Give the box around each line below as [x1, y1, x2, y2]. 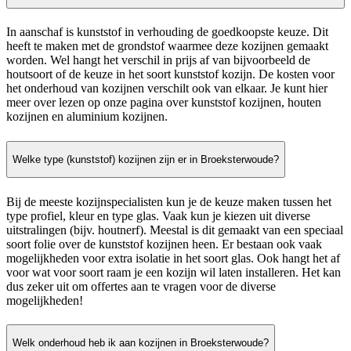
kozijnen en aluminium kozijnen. [6, 110, 168, 124]
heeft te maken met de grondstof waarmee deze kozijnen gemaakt [6, 39, 328, 53]
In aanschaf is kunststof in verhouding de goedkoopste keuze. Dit [6, 25, 328, 39]
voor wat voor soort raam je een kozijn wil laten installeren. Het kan [6, 265, 341, 279]
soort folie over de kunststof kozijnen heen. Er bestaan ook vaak [6, 237, 322, 251]
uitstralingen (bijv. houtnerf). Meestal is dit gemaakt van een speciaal [6, 223, 343, 237]
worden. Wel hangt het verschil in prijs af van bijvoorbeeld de [6, 53, 310, 67]
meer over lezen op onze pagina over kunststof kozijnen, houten [6, 96, 321, 110]
